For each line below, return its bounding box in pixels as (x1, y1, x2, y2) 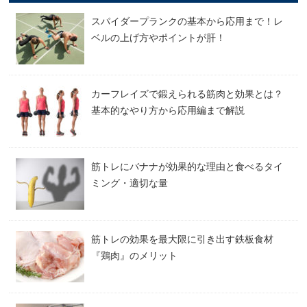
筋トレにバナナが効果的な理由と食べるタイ (91, 160, 284, 172)
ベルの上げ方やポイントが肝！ (91, 32, 226, 43)
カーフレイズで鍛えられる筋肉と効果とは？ (91, 88, 284, 99)
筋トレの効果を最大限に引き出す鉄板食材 (91, 233, 274, 245)
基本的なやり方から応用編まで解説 (91, 104, 245, 116)
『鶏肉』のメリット (91, 249, 178, 261)
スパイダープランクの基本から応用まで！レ (91, 15, 284, 27)
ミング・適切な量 (91, 177, 169, 188)
